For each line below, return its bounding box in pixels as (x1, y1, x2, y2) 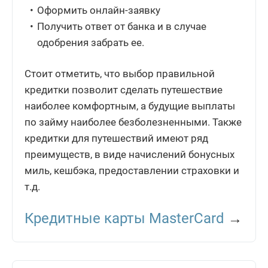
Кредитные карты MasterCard (25, 210, 224, 227)
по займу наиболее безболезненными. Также (25, 116, 242, 129)
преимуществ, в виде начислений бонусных (25, 148, 234, 161)
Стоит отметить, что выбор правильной (25, 68, 215, 80)
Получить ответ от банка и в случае (37, 20, 207, 33)
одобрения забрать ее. (37, 36, 145, 49)
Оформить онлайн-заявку (37, 4, 161, 17)
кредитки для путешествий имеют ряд (25, 132, 208, 145)
